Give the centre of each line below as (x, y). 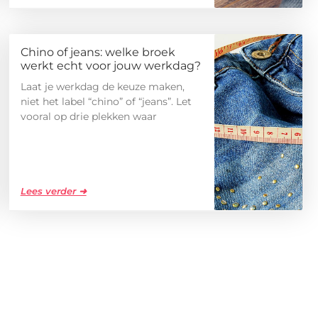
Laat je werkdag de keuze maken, (102, 87)
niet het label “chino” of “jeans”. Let (106, 102)
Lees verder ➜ (53, 191)
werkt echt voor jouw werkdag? (110, 66)
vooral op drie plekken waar (88, 117)
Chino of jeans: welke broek (98, 53)
